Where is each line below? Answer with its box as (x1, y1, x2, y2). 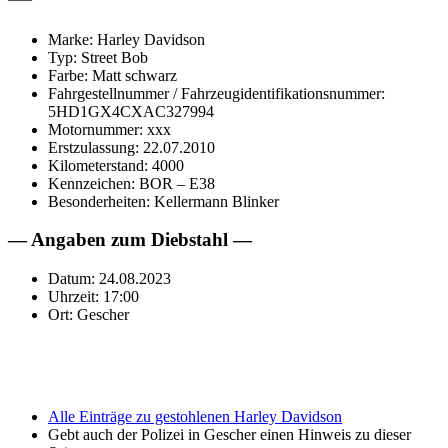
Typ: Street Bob (48, 48, 148, 66)
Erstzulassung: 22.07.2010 (48, 138, 215, 156)
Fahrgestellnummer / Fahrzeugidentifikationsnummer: (48, 84, 385, 102)
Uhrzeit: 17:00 (48, 288, 139, 306)
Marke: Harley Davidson (48, 30, 205, 48)
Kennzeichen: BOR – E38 (48, 174, 215, 192)
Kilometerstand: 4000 (48, 156, 184, 174)
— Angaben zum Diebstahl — (8, 229, 252, 251)
